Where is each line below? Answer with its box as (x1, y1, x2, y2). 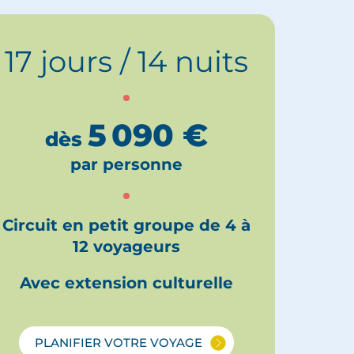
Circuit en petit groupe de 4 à (2, 216, 251, 235)
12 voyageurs (73, 237, 181, 257)
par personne (70, 155, 183, 175)
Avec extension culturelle (20, 273, 234, 293)
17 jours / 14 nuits (5, 43, 249, 80)
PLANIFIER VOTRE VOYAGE (35, 334, 203, 350)
